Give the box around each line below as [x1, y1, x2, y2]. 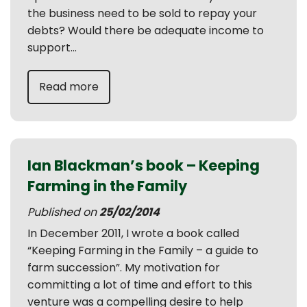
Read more [39, 79, 99, 95]
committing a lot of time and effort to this [27, 277, 252, 293]
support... [27, 40, 77, 56]
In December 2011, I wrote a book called [27, 225, 239, 241]
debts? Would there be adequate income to [27, 23, 264, 38]
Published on [27, 204, 99, 220]
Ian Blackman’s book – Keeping [27, 156, 260, 175]
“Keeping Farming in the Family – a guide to [27, 243, 258, 258]
